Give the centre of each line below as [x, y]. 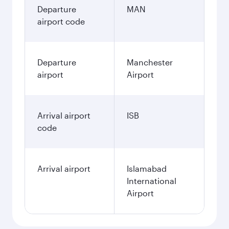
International [152, 181]
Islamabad [147, 168]
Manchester [150, 62]
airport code [61, 21]
